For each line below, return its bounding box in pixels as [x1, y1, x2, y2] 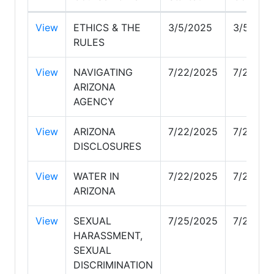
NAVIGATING [73, 65, 133, 78]
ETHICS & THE [73, 21, 141, 34]
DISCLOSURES [73, 139, 141, 152]
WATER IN [73, 169, 119, 182]
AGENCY [73, 95, 114, 108]
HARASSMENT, [73, 229, 143, 242]
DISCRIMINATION [73, 258, 153, 271]
